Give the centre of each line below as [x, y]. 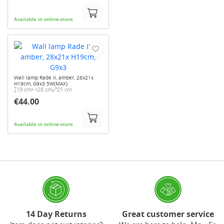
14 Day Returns [56, 214]
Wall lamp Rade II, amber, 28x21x [53, 78]
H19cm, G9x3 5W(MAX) [40, 84]
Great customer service [168, 214]
